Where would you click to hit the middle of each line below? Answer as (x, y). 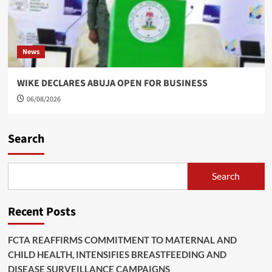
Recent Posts (42, 212)
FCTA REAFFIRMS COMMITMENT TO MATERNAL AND (122, 240)
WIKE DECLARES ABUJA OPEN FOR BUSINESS (112, 83)
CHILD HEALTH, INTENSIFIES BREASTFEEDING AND (117, 254)
